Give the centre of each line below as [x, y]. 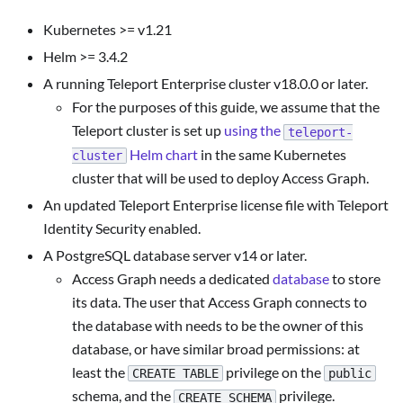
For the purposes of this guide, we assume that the [226, 107]
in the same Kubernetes [272, 154]
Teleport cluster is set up [148, 130]
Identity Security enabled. [122, 228]
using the [254, 130]
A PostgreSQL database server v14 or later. [175, 255]
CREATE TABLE [175, 374]
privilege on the [273, 372]
